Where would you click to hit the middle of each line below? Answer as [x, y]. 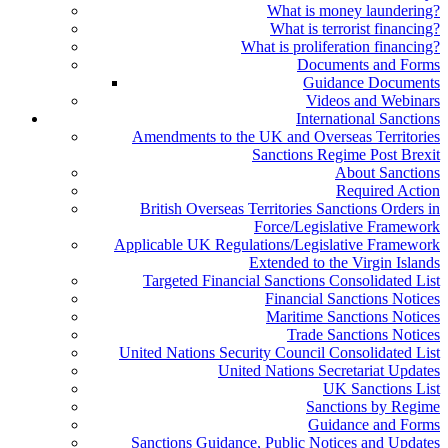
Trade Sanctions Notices [363, 334]
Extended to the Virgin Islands [344, 262]
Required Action [388, 190]
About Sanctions [387, 172]
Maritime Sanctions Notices [353, 316]
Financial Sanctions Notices [352, 298]
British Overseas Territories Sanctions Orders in [290, 208]
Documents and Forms [368, 64]
